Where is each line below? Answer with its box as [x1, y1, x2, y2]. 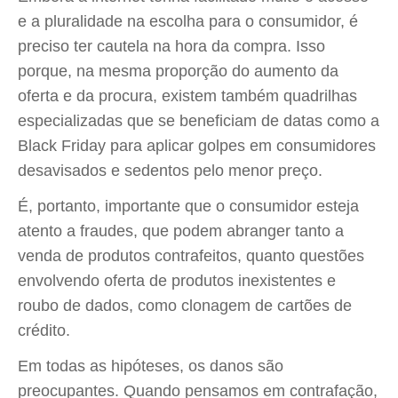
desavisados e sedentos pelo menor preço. [18, 162, 322, 179]
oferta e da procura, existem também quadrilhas [18, 87, 357, 105]
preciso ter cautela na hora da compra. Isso [18, 37, 325, 55]
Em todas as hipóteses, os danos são [18, 357, 283, 375]
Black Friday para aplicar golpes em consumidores [18, 137, 376, 155]
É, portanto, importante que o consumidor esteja [18, 197, 359, 215]
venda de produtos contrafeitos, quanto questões [18, 247, 364, 265]
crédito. [18, 322, 70, 339]
